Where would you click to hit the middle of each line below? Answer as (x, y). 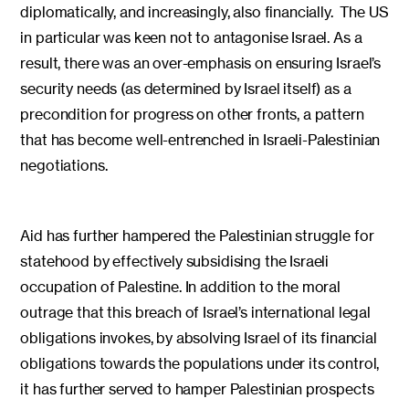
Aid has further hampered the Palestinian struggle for (197, 236)
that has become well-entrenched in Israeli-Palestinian (200, 140)
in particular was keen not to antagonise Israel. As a (191, 38)
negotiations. (64, 166)
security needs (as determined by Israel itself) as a (186, 89)
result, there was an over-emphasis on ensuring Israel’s (201, 63)
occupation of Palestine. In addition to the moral (181, 287)
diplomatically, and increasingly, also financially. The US (204, 12)
